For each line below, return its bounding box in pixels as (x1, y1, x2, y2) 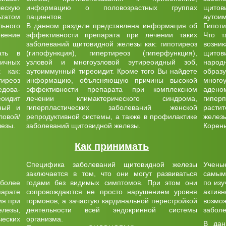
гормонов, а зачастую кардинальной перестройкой (26, 197, 197, 205)
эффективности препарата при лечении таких (26, 31, 197, 39)
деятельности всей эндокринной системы (26, 206, 197, 214)
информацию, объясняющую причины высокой (26, 76, 197, 84)
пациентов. (26, 13, 63, 21)
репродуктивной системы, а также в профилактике (26, 112, 197, 121)
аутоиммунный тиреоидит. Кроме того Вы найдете (26, 67, 197, 75)
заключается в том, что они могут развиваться (26, 169, 197, 178)
